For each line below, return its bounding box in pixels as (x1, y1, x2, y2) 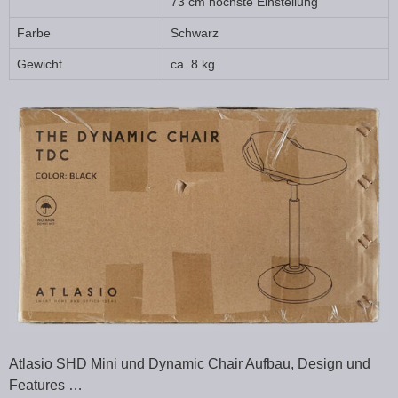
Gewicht (17, 57, 62, 72)
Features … (9, 377, 83, 393)
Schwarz (171, 26, 219, 41)
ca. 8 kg (171, 57, 215, 72)
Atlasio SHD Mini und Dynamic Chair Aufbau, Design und (9, 355, 370, 371)
